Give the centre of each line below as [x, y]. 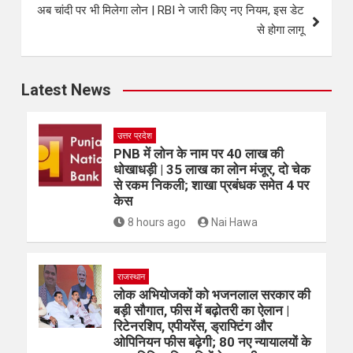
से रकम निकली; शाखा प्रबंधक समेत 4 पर [211, 185]
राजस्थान [131, 277]
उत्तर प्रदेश [135, 136]
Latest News [66, 90]
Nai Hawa [234, 222]
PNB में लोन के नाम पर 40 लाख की [199, 154]
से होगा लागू [281, 30]
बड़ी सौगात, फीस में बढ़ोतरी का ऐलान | [201, 310]
